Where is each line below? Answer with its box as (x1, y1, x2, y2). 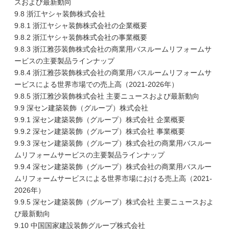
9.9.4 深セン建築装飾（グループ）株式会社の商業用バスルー (14, 163, 212, 171)
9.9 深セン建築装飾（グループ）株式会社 (14, 104, 148, 112)
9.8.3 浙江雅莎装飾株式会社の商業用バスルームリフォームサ (14, 45, 212, 53)
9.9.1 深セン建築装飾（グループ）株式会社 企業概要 (14, 116, 185, 124)
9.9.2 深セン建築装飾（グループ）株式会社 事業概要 (14, 127, 185, 135)
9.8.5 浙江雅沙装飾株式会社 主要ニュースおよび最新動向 (14, 92, 199, 100)
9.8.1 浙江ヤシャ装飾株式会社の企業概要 (14, 21, 147, 30)
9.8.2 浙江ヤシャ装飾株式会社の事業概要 (14, 33, 147, 41)
